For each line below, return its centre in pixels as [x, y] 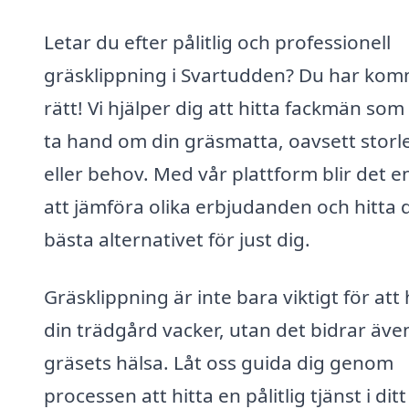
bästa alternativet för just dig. [177, 239]
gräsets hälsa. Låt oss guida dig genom [219, 363]
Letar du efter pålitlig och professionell [217, 42]
